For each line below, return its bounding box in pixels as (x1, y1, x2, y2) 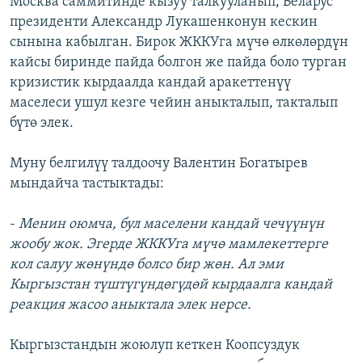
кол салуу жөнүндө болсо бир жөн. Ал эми (10, 256, 284, 272)
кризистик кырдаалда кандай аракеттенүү (10, 74, 291, 90)
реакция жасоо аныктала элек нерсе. (10, 297, 251, 313)
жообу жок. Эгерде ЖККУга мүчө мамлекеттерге (10, 236, 328, 252)
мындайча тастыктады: (10, 175, 164, 192)
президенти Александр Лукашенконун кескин (10, 14, 318, 30)
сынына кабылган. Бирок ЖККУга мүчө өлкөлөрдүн (10, 34, 348, 50)
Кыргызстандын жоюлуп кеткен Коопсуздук (10, 337, 300, 353)
